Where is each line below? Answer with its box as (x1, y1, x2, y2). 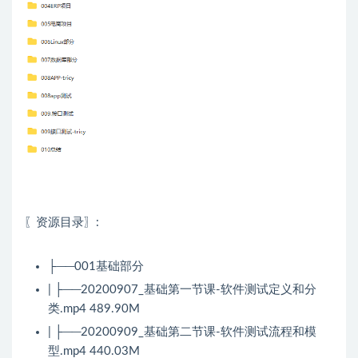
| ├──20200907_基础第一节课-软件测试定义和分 (48, 284, 316, 296)
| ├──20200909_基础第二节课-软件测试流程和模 (48, 326, 316, 339)
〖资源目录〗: (24, 217, 99, 229)
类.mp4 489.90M (48, 303, 140, 316)
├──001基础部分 (48, 261, 144, 273)
